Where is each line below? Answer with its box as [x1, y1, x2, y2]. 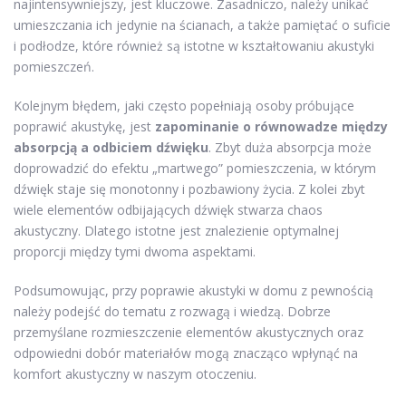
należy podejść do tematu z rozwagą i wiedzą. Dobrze [14, 303, 331, 321]
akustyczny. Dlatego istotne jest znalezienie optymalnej [14, 222, 339, 240]
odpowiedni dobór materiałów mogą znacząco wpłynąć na [14, 344, 358, 362]
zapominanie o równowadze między [155, 118, 388, 136]
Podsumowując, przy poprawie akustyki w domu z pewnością [14, 282, 373, 300]
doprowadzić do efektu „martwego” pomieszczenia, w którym [14, 159, 376, 178]
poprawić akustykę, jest [14, 118, 155, 136]
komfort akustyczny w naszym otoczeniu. [14, 365, 256, 383]
